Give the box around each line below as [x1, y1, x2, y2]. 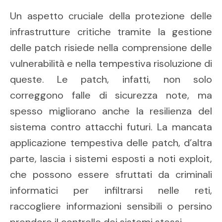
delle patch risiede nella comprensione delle [10, 41, 212, 55]
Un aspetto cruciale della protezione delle [10, 9, 212, 23]
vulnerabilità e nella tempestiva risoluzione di [10, 57, 212, 70]
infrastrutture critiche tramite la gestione [10, 25, 212, 39]
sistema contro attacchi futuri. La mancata [10, 120, 212, 134]
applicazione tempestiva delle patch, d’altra [10, 136, 212, 150]
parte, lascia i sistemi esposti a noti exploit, [10, 152, 212, 166]
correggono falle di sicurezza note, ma [10, 89, 212, 102]
